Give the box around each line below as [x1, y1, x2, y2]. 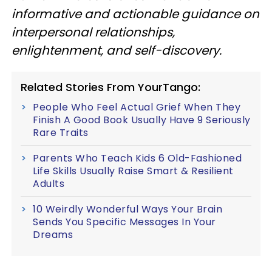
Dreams [33, 228, 73, 242]
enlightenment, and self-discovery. [12, 42, 222, 59]
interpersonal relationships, [12, 24, 175, 41]
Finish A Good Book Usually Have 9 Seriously [33, 113, 251, 127]
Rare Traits [33, 126, 89, 140]
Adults [33, 177, 64, 191]
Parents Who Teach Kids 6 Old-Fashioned [33, 151, 242, 165]
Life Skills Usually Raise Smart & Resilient [33, 164, 234, 178]
